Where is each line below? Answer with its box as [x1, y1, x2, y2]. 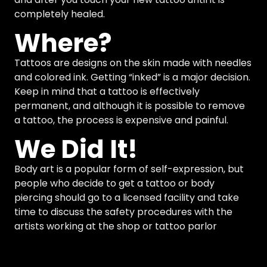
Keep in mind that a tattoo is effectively [14, 85, 200, 99]
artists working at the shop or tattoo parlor [14, 219, 217, 234]
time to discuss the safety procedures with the [14, 205, 232, 219]
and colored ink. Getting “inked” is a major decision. [14, 70, 250, 85]
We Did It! [14, 132, 138, 167]
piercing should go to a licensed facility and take [14, 191, 239, 205]
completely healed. [14, 7, 105, 21]
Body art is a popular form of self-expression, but [14, 162, 244, 176]
